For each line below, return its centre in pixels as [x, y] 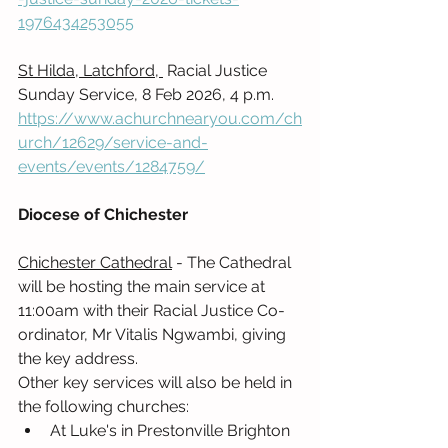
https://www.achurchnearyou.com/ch [160, 119]
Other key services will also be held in [157, 383]
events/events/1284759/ [111, 167]
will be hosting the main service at [143, 287]
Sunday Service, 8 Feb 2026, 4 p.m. [148, 95]
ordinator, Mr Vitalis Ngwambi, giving [154, 335]
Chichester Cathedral [95, 263]
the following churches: [103, 407]
